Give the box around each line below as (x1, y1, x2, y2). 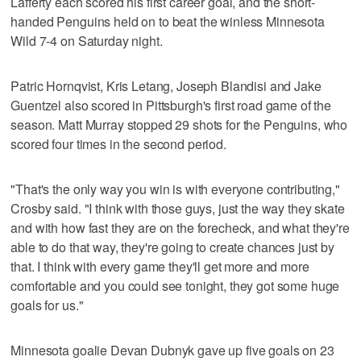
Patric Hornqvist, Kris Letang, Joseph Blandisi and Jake (10, 76, 322, 95)
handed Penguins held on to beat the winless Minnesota (10, 11, 325, 31)
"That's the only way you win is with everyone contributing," (10, 179, 340, 198)
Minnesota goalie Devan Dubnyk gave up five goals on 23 (10, 340, 334, 359)
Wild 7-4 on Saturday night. (10, 31, 163, 50)
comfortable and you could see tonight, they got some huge (10, 276, 340, 295)
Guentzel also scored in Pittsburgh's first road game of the (10, 95, 332, 114)
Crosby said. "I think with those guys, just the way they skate (10, 198, 345, 218)
